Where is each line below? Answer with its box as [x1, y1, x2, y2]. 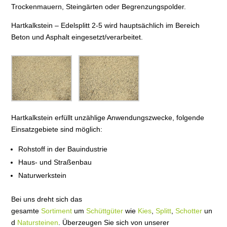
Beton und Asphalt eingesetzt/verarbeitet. [11, 33, 143, 41]
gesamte [11, 206, 42, 215]
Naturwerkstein [18, 171, 67, 179]
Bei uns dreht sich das [11, 195, 83, 203]
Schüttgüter [86, 206, 124, 215]
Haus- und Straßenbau [18, 158, 92, 166]
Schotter [175, 206, 203, 215]
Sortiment [41, 206, 72, 215]
